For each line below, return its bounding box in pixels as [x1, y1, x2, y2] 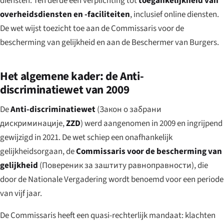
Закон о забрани [99, 103, 161, 115]
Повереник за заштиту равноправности [42, 159, 191, 171]
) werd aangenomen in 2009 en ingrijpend [80, 117, 222, 129]
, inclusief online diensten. [130, 8, 219, 20]
